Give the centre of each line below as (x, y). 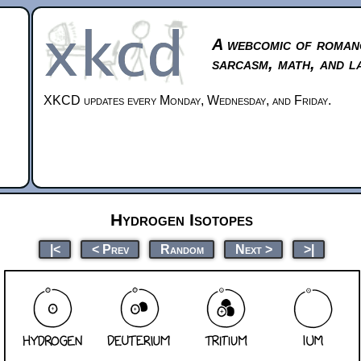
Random (182, 249)
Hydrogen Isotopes (182, 219)
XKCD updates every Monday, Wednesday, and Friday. (187, 100)
